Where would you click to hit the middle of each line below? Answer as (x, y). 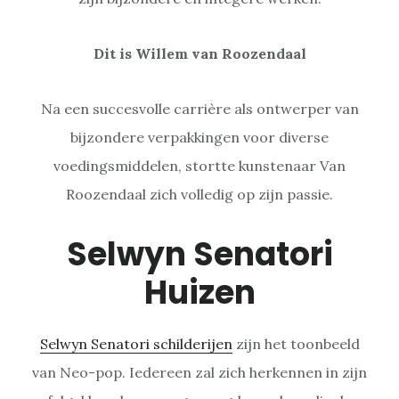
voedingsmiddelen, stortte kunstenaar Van (199, 165)
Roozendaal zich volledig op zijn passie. (199, 194)
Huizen (199, 292)
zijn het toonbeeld (296, 343)
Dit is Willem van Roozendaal (199, 53)
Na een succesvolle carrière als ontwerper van (199, 108)
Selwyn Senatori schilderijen (136, 343)
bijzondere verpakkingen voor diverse (199, 137)
